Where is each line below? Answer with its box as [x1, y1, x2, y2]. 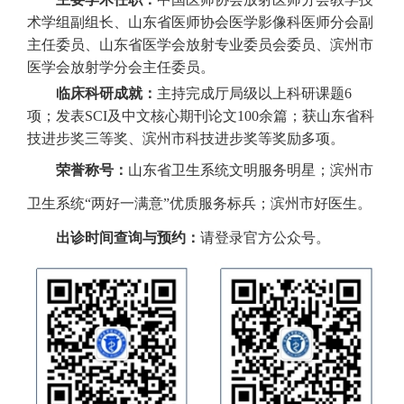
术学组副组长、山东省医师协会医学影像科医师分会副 [27, 14, 373, 30]
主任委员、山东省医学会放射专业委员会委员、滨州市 [27, 36, 373, 52]
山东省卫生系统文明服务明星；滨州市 [128, 161, 373, 178]
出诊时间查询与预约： [56, 229, 200, 245]
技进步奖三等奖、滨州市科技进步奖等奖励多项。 [27, 130, 344, 146]
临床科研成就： [56, 85, 157, 101]
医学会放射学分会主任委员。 [27, 59, 215, 75]
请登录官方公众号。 [200, 229, 330, 245]
